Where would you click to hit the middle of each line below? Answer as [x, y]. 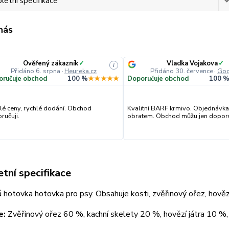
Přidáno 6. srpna [36, 71]
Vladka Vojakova [192, 63]
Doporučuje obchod [158, 79]
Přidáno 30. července [181, 71]
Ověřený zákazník [50, 63]
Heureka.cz [80, 71]
